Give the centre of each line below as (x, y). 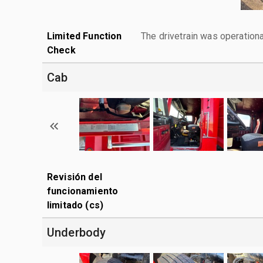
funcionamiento (83, 191)
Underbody (77, 232)
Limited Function (85, 36)
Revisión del (75, 177)
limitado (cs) (75, 205)
